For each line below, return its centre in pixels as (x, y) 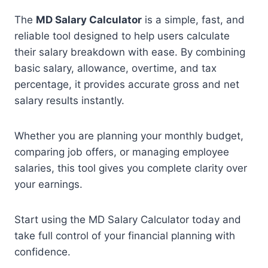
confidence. (42, 252)
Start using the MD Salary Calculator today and (128, 220)
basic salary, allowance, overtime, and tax (115, 68)
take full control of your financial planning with (125, 236)
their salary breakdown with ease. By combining (130, 52)
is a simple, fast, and (193, 20)
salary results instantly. (69, 100)
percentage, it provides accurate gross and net (127, 84)
